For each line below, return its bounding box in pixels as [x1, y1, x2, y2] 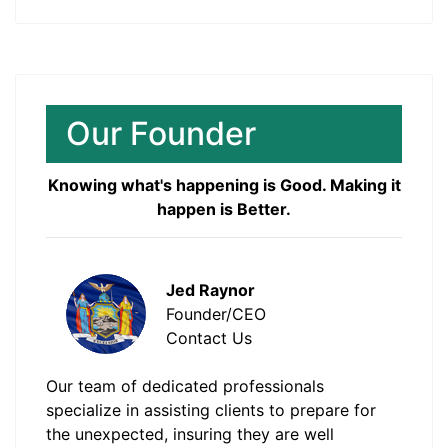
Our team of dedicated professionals [46, 376, 324, 397]
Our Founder [66, 114, 256, 154]
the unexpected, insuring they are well [46, 424, 334, 445]
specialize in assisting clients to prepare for [46, 400, 376, 421]
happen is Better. [157, 199, 291, 220]
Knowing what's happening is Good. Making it [47, 175, 401, 196]
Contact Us [166, 328, 252, 349]
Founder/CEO [166, 304, 266, 325]
